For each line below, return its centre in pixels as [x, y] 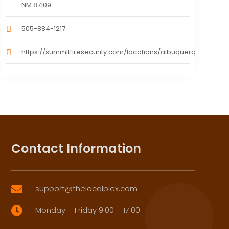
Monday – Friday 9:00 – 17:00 [88, 210]
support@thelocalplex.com [87, 189]
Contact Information [76, 149]
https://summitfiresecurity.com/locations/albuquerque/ [114, 52]
